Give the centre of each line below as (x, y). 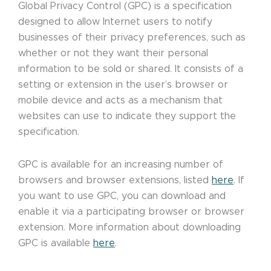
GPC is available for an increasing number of (121, 165)
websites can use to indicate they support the (127, 116)
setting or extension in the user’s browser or (123, 85)
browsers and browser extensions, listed (115, 181)
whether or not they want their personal (113, 54)
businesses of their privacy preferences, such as (132, 38)
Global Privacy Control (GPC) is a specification (125, 6)
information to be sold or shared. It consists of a (131, 69)
